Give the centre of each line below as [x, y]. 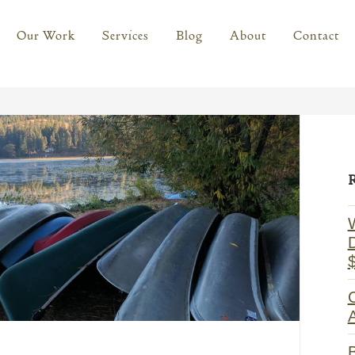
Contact [316, 36]
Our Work [46, 36]
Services [125, 36]
